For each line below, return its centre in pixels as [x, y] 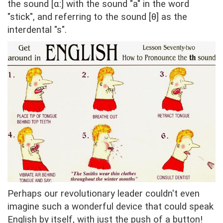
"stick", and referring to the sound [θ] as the [97, 17]
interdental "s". [37, 30]
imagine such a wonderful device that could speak [111, 207]
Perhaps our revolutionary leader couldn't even [104, 194]
